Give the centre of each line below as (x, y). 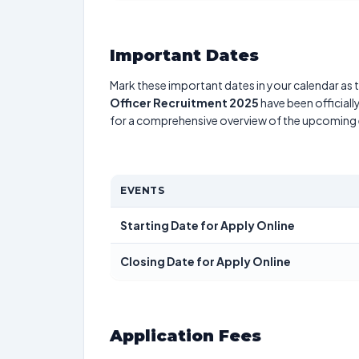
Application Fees (186, 336)
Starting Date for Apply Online (208, 225)
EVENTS (143, 190)
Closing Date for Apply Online (206, 261)
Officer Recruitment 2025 (184, 103)
